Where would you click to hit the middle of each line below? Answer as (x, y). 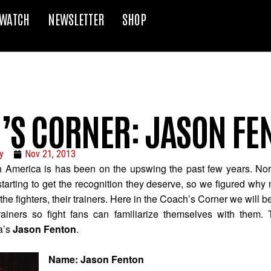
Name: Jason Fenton (96, 259)
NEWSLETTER (76, 19)
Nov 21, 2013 (50, 154)
